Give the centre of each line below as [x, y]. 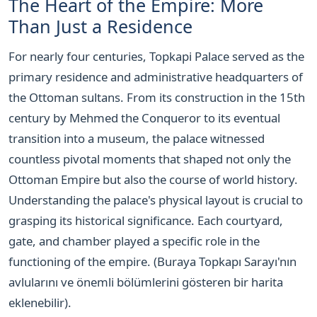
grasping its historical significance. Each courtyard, [146, 221]
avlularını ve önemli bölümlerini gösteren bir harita [146, 282]
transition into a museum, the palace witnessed [137, 139]
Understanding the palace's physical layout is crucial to [156, 200]
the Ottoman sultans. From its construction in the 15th [157, 98]
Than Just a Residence [100, 26]
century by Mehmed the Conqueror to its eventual [144, 118]
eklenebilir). [40, 303]
